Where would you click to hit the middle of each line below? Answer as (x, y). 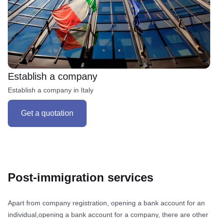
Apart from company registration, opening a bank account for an (106, 203)
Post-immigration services (81, 177)
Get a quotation (47, 113)
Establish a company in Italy (51, 90)
